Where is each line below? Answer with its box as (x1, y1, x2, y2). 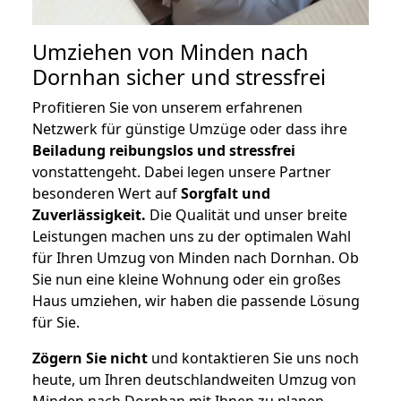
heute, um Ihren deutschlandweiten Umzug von (32, 370, 356, 390)
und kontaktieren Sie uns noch (148, 348, 359, 369)
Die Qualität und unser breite (146, 205, 347, 226)
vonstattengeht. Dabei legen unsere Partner (32, 162, 331, 183)
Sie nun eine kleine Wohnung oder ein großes (32, 269, 341, 290)
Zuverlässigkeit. (32, 205, 146, 226)
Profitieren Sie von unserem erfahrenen (32, 98, 303, 118)
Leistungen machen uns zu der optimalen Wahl (32, 226, 351, 247)
